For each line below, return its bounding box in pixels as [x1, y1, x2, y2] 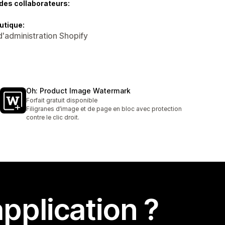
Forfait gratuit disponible [26, 96, 97, 104]
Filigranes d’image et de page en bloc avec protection [26, 105, 182, 113]
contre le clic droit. [26, 114, 79, 122]
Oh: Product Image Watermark [26, 86, 131, 95]
